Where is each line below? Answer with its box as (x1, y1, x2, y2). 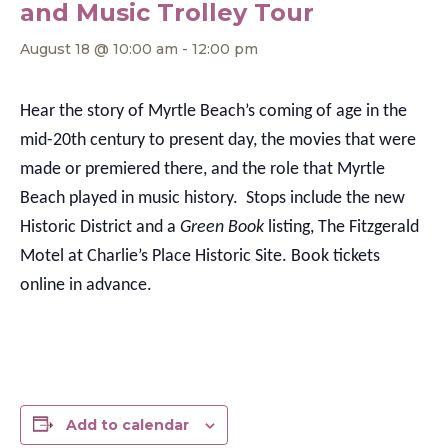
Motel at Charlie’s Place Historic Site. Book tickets (20, 246, 380, 266)
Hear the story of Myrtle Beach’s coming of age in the (20, 101, 407, 121)
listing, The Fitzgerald (264, 217, 419, 237)
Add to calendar (66, 415, 189, 434)
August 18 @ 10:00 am (20, 39, 178, 58)
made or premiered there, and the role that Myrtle (20, 159, 385, 179)
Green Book (180, 217, 264, 237)
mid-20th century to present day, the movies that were (20, 130, 416, 150)
